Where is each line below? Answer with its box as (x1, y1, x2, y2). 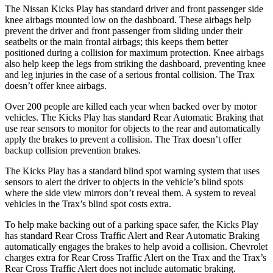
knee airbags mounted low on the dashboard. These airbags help (5, 14, 251, 25)
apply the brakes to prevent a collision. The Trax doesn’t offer (5, 133, 241, 144)
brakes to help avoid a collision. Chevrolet (106, 241, 268, 252)
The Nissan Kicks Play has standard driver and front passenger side (5, 3, 263, 14)
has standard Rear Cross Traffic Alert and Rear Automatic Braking (5, 230, 260, 241)
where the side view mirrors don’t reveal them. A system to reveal (5, 187, 256, 198)
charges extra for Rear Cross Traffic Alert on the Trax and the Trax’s (5, 252, 266, 263)
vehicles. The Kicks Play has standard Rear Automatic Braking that (5, 112, 263, 122)
